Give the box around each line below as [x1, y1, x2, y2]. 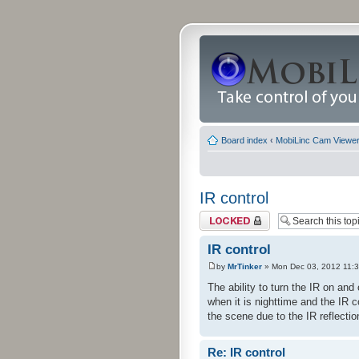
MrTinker [228, 262, 262, 272]
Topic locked [200, 211, 248, 220]
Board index [221, 135, 268, 145]
